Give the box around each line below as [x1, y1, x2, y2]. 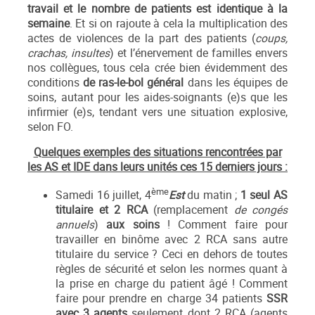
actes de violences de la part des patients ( [27, 30, 255, 46]
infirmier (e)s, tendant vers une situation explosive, [27, 104, 288, 120]
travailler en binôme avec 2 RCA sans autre [56, 232, 288, 247]
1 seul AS [240, 188, 288, 203]
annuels [56, 217, 94, 233]
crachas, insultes [27, 45, 110, 60]
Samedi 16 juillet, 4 [56, 188, 151, 203]
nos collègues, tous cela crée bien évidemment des [27, 60, 288, 75]
